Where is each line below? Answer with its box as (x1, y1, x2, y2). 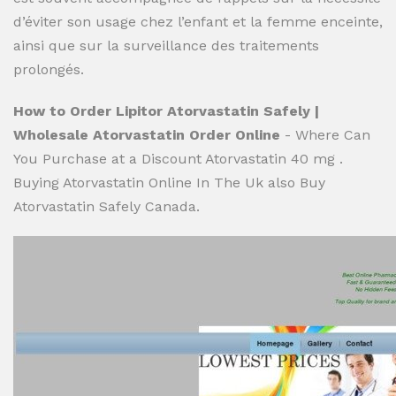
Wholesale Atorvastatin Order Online (13, 126, 280, 143)
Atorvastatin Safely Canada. (13, 198, 200, 215)
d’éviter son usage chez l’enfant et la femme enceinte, (13, 13, 383, 30)
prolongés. (13, 61, 84, 78)
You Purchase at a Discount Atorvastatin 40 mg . (13, 150, 343, 167)
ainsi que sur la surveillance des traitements (13, 37, 319, 54)
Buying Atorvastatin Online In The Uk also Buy (13, 174, 325, 191)
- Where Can (280, 126, 370, 143)
